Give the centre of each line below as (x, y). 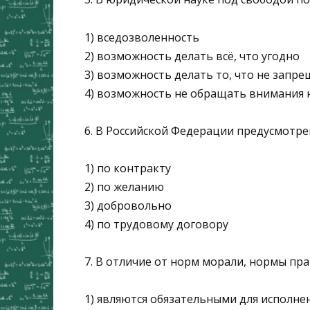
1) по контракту (128, 168)
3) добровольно (128, 205)
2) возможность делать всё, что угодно (192, 56)
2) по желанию (124, 186)
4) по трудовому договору (156, 224)
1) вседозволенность (142, 37)
